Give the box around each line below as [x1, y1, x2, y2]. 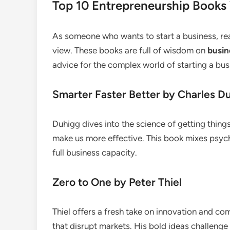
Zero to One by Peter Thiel [52, 176, 182, 188]
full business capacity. [52, 147, 137, 158]
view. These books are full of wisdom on [52, 45, 207, 55]
